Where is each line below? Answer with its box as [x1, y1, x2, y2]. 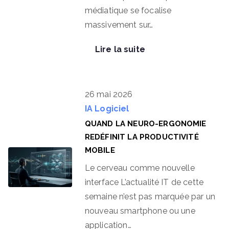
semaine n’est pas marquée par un [84, 192, 215, 201]
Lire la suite [95, 44, 145, 54]
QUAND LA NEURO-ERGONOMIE [84, 119, 207, 128]
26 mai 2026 [84, 89, 133, 99]
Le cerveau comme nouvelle [84, 163, 195, 173]
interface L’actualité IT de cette [84, 177, 204, 187]
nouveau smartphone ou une [84, 206, 195, 216]
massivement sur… [84, 20, 153, 30]
